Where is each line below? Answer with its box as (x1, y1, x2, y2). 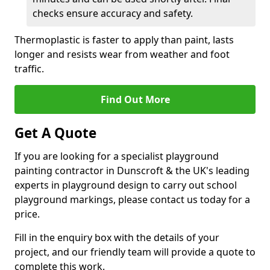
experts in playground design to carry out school (14, 178, 237, 192)
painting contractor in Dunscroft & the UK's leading (14, 164, 250, 177)
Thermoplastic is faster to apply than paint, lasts (14, 33, 234, 46)
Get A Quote (14, 124, 96, 142)
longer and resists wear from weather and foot (14, 48, 230, 61)
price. (14, 207, 40, 221)
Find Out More (100, 93, 170, 106)
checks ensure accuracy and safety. (33, 7, 193, 20)
